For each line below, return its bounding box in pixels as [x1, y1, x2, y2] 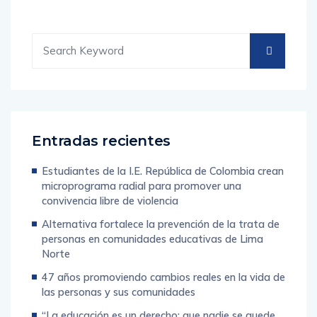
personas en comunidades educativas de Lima [42, 231, 263, 246]
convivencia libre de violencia [42, 193, 178, 207]
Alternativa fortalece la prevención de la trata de [42, 217, 279, 231]
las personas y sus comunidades [42, 284, 195, 299]
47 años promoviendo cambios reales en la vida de [42, 270, 285, 284]
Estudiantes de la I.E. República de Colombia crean [42, 163, 284, 178]
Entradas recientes [32, 132, 171, 149]
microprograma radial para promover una [42, 178, 241, 192]
